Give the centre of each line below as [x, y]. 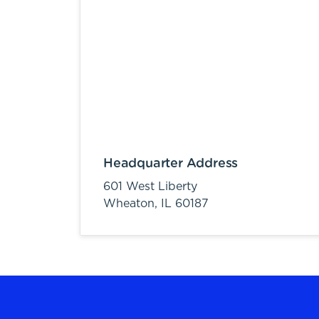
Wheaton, [132, 204]
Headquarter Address [171, 164]
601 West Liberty [150, 187]
